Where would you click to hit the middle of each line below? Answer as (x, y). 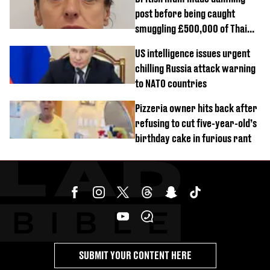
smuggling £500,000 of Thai (191, 28)
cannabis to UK (164, 43)
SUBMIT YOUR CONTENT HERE (135, 255)
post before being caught (185, 13)
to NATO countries (171, 83)
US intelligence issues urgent (193, 53)
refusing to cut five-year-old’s (196, 123)
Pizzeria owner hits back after (196, 108)
